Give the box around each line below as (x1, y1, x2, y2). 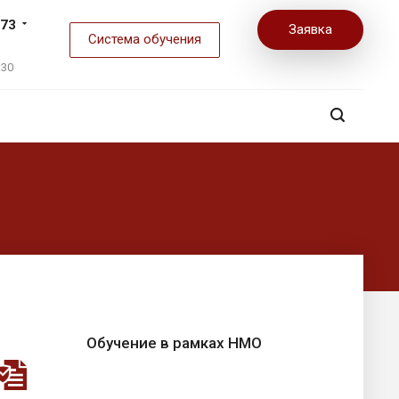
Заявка (289, 21, 332, 37)
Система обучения (88, 31, 201, 47)
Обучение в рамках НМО (86, 333, 262, 352)
